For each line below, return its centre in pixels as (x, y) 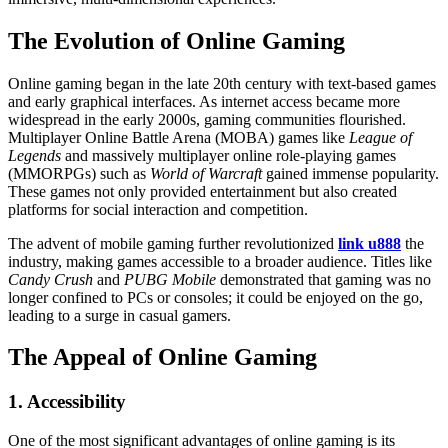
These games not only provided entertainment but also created (202, 191)
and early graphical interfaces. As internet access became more (204, 101)
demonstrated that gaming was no (323, 279)
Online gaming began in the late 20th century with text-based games (222, 83)
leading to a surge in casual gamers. (119, 315)
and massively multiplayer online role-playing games (228, 155)
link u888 (369, 243)
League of (380, 137)
